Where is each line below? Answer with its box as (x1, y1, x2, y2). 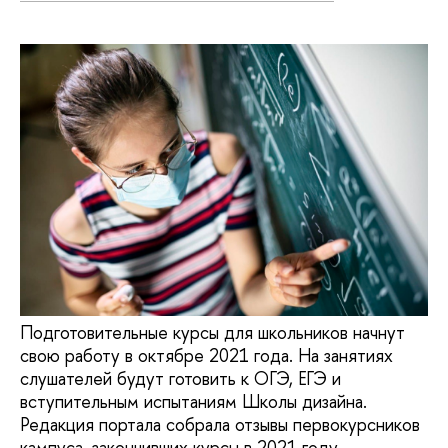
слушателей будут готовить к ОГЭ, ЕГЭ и (20, 366, 341, 392)
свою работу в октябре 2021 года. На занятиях (20, 343, 393, 369)
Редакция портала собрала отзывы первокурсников (20, 412, 420, 438)
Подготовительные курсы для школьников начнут (20, 320, 405, 346)
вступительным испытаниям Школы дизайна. (20, 389, 367, 415)
